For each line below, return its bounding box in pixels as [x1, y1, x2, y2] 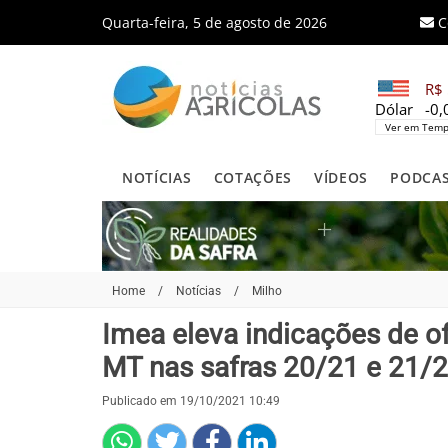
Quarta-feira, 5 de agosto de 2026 [102, 12, 327, 32]
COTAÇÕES [213, 168, 292, 187]
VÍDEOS [314, 168, 369, 187]
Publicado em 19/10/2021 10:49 [102, 394, 280, 408]
